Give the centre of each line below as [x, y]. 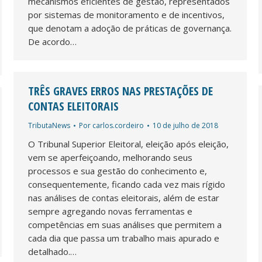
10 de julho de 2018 [185, 125]
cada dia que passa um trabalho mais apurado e [124, 238]
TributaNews [49, 125]
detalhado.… [52, 251]
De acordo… [52, 41]
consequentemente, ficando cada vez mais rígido [127, 184]
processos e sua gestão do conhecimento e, [118, 170]
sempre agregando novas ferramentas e [110, 211]
